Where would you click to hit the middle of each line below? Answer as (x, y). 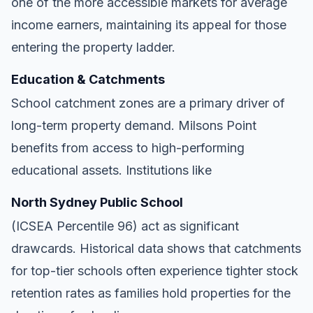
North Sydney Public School (97, 202)
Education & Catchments (88, 79)
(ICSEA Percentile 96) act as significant (125, 226)
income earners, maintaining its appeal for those (149, 24)
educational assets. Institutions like (111, 170)
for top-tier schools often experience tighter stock (155, 270)
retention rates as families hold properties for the (151, 293)
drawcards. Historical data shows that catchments (156, 248)
